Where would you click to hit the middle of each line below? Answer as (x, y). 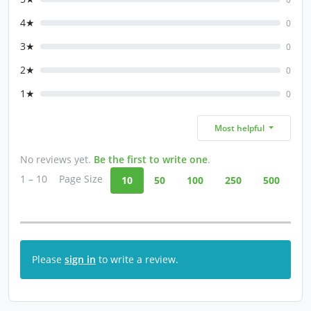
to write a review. (137, 259)
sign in (80, 259)
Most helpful (240, 128)
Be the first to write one (151, 159)
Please (48, 259)
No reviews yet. (57, 159)
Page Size (81, 179)
